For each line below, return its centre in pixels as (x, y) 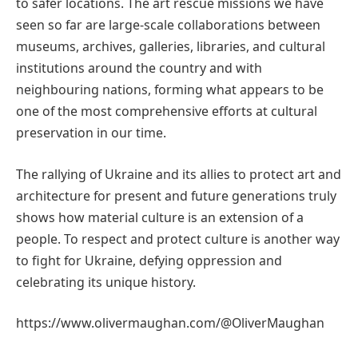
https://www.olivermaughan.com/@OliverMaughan (170, 323)
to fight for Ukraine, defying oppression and (149, 260)
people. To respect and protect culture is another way (178, 239)
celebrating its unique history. (106, 282)
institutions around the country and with (139, 68)
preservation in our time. (91, 133)
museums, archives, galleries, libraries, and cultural (171, 47)
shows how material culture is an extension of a (160, 217)
